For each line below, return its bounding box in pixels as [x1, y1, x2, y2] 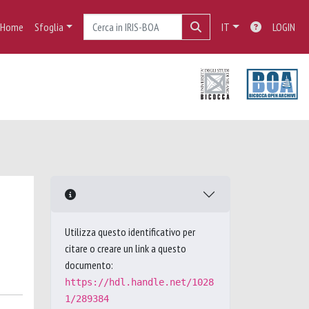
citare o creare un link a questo [65, 241, 186, 255]
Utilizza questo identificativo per [65, 225, 195, 239]
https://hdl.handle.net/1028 [65, 277, 214, 288]
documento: [65, 258, 113, 272]
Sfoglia [34, 20, 63, 34]
